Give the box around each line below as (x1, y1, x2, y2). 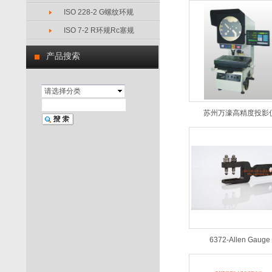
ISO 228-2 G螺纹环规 (64, 8, 134, 16)
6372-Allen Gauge (209, 236, 270, 244)
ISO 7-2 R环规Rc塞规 (64, 26, 134, 35)
